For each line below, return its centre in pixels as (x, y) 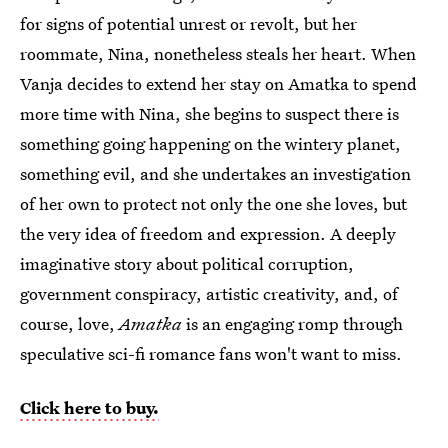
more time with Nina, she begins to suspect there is (209, 113)
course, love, (69, 323)
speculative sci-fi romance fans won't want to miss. (211, 353)
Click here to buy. (89, 407)
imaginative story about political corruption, (187, 263)
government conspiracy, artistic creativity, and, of (209, 293)
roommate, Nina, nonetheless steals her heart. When (218, 53)
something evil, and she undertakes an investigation (215, 173)
